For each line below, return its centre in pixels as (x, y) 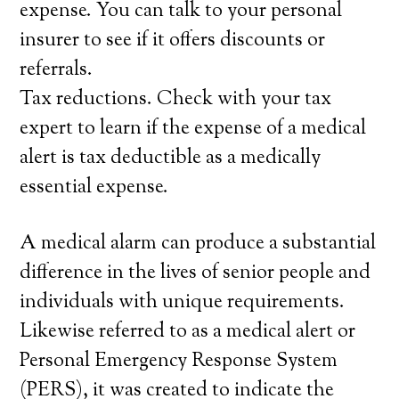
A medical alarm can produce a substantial (198, 244)
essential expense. (94, 188)
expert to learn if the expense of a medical (193, 129)
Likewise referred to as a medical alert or (188, 332)
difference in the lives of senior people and (195, 273)
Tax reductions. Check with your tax (176, 100)
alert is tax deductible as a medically (171, 159)
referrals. (57, 70)
